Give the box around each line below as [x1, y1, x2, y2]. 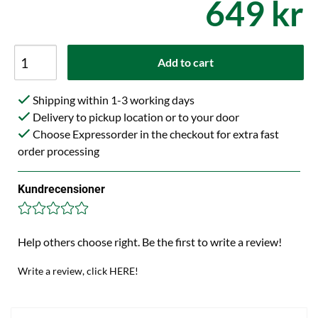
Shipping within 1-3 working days [31, 93, 194, 106]
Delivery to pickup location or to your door [31, 110, 239, 124]
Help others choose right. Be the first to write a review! [18, 235, 282, 248]
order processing [18, 144, 99, 158]
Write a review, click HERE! [18, 265, 138, 277]
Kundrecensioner [18, 182, 105, 196]
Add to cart [158, 55, 214, 69]
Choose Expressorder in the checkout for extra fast [31, 127, 279, 141]
